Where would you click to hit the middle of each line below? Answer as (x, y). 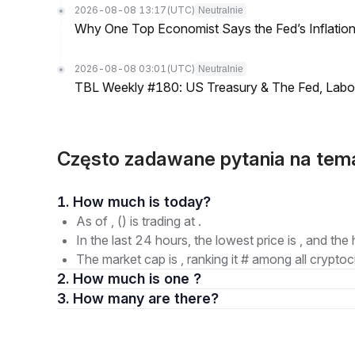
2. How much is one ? (137, 279)
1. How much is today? (187, 202)
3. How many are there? (183, 298)
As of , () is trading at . (139, 221)
